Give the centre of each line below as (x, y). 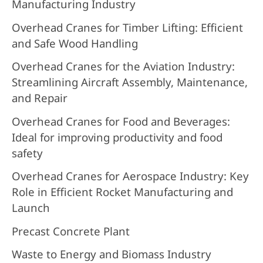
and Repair (39, 98)
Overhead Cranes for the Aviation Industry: (123, 66)
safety (27, 153)
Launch (31, 208)
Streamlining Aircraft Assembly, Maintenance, (129, 82)
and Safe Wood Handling (75, 43)
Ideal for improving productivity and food (117, 137)
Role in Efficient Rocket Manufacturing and (122, 192)
